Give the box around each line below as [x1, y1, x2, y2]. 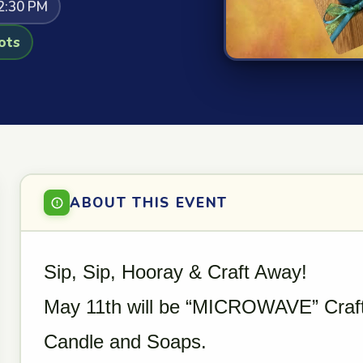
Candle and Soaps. [44, 331, 207, 352]
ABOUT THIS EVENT [70, 193, 228, 212]
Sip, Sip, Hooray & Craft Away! [44, 261, 307, 283]
